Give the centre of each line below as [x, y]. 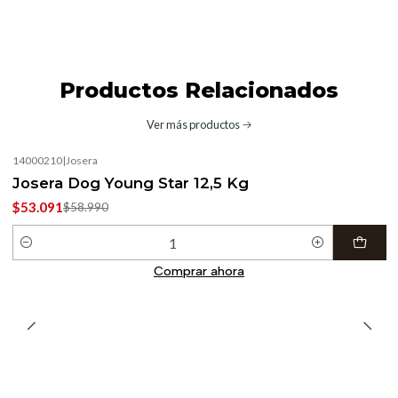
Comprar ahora [199, 271]
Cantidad [37, 252]
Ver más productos [193, 124]
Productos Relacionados [199, 90]
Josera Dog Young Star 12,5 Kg [130, 183]
